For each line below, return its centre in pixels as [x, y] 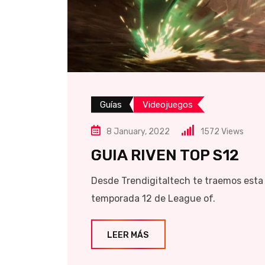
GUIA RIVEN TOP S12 [165, 155]
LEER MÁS [128, 235]
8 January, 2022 [138, 131]
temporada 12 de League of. [153, 198]
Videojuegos [168, 104]
